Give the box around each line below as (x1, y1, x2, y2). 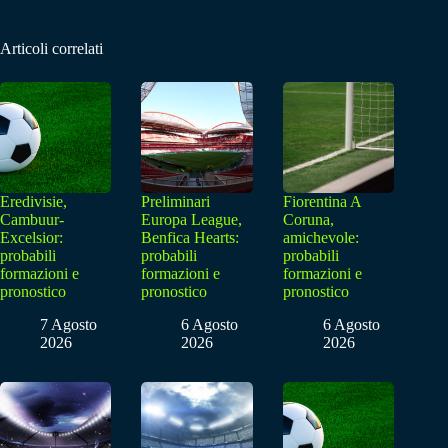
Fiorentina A (282, 193, 361, 211)
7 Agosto (40, 315, 97, 333)
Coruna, (282, 211, 334, 229)
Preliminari (141, 193, 211, 211)
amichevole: (282, 229, 359, 247)
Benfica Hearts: (141, 229, 240, 247)
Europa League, (141, 211, 243, 229)
